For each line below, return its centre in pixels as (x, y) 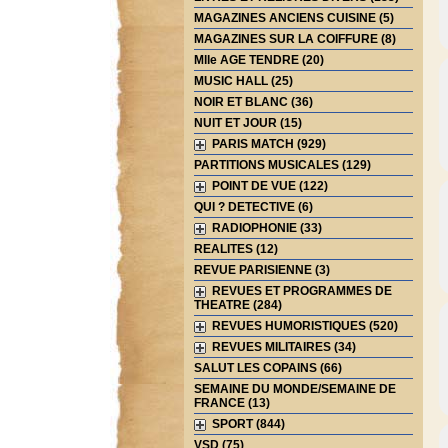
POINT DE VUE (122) (266, 186)
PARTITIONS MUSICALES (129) (282, 165)
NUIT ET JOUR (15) (247, 123)
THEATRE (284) (237, 305)
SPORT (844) (245, 424)
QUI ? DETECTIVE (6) (253, 207)
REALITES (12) (235, 249)
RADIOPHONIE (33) (263, 228)
